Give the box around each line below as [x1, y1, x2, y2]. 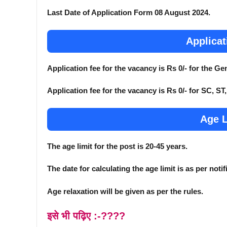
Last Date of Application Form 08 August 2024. [47, 8, 210, 17]
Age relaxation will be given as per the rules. [47, 186, 203, 196]
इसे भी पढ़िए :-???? [47, 210, 125, 222]
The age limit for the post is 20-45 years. [47, 141, 187, 150]
